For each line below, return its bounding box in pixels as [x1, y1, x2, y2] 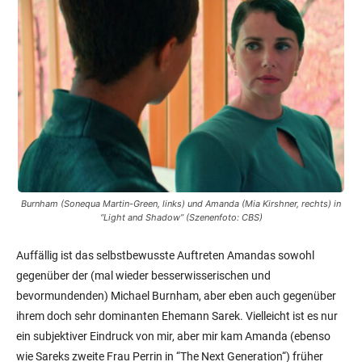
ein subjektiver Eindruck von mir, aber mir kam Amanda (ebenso [16, 329, 330, 343]
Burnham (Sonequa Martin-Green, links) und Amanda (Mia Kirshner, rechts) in [21, 197, 341, 209]
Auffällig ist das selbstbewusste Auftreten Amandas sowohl [16, 248, 314, 262]
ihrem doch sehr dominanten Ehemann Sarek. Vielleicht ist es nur [16, 309, 338, 322]
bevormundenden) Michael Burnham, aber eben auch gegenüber [16, 288, 336, 302]
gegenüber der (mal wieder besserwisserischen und [16, 268, 271, 282]
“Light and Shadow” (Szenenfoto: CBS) [99, 211, 263, 223]
